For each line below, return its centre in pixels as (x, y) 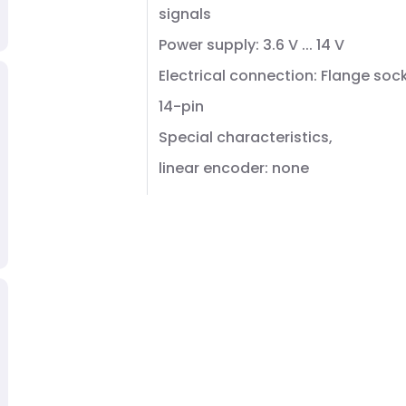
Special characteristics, (246, 137)
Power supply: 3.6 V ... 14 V (251, 45)
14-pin (181, 106)
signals (185, 14)
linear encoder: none (234, 168)
